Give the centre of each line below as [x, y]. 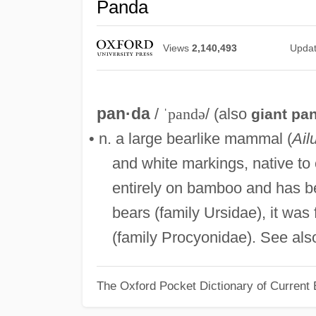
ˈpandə [184, 114]
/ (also [228, 114]
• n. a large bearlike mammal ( [190, 139]
